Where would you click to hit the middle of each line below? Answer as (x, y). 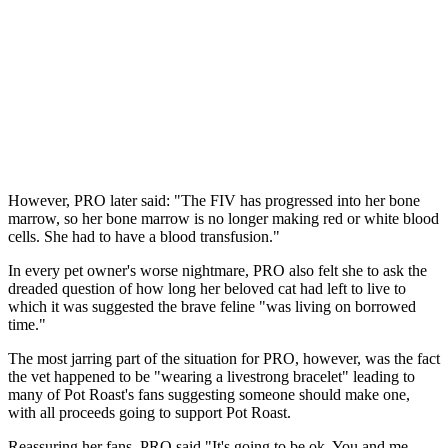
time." (29, 324)
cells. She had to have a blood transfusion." (144, 236)
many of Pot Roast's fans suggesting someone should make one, (209, 394)
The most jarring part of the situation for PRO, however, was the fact (224, 358)
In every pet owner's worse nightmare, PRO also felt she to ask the (217, 270)
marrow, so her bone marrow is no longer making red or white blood (223, 218)
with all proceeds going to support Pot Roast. (151, 412)
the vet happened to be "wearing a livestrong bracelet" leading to (211, 376)
